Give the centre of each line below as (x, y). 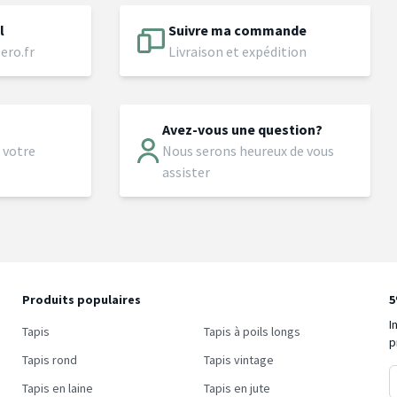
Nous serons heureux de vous (248, 150)
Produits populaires (81, 299)
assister (186, 171)
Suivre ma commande (238, 30)
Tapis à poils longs (252, 331)
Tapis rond (49, 359)
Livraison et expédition (238, 51)
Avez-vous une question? (242, 129)
